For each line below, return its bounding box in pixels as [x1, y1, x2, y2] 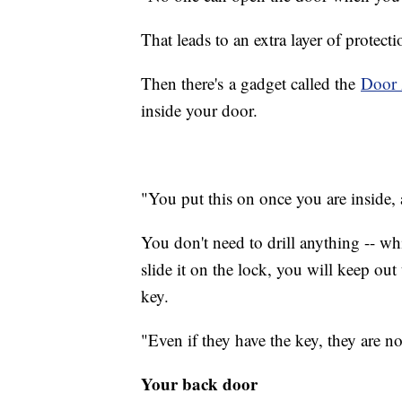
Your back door [141, 371, 258, 397]
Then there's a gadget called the [141, 72, 361, 95]
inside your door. [141, 99, 258, 122]
